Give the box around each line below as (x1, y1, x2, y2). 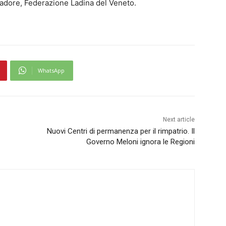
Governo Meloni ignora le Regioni (86, 137, 195, 146)
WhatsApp (38, 66, 65, 74)
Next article (162, 116, 195, 123)
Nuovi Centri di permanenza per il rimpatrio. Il (46, 126, 195, 136)
